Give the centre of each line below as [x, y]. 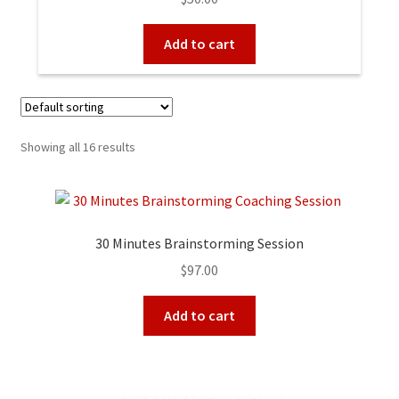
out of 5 [199, 8]
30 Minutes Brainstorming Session [199, 243]
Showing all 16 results [77, 147]
